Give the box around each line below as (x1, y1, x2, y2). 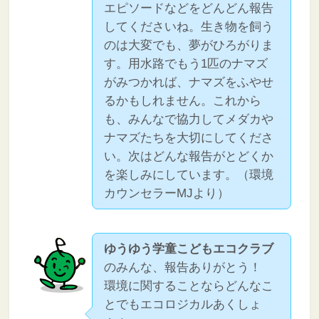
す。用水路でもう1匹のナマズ (104, 56, 268, 70)
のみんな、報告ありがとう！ (104, 260, 262, 274)
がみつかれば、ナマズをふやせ (104, 75, 274, 89)
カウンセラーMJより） (104, 186, 230, 200)
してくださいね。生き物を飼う (104, 19, 274, 33)
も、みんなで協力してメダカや (104, 112, 274, 126)
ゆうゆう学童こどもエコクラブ (104, 241, 274, 256)
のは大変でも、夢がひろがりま (104, 38, 274, 52)
